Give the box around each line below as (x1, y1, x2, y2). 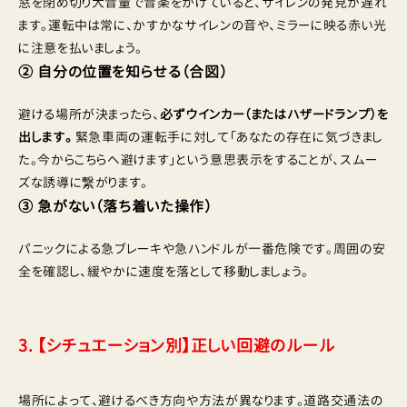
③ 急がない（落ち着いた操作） (18, 196, 213, 217)
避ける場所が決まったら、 (18, 105, 160, 124)
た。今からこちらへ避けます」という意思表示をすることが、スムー (18, 151, 378, 169)
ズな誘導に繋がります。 (18, 174, 149, 192)
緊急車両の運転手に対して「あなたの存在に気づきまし (72, 128, 383, 146)
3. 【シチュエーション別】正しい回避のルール (18, 334, 336, 358)
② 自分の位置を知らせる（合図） (18, 62, 228, 83)
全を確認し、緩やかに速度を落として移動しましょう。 (18, 263, 309, 281)
